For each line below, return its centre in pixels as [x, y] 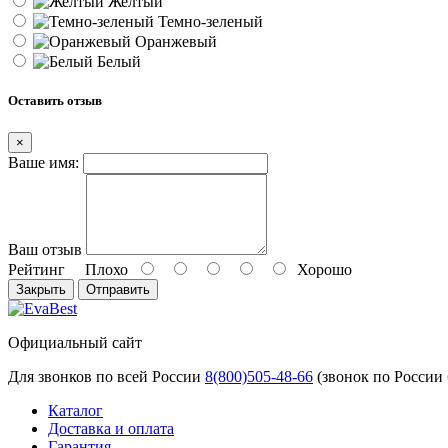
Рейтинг [36, 269]
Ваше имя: [43, 162]
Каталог [75, 410]
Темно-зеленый [208, 22]
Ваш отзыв [45, 249]
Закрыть [41, 289]
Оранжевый [174, 42]
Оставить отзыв [55, 101]
